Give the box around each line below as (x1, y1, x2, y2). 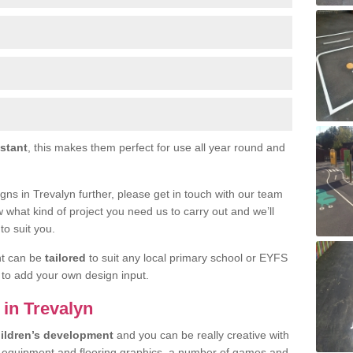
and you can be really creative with (113, 329, 289, 341)
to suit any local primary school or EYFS (86, 251, 288, 264)
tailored (45, 251, 86, 264)
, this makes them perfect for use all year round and (28, 141, 285, 154)
